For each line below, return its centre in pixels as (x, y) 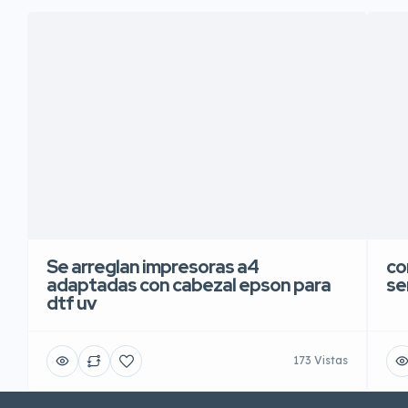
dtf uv (71, 303)
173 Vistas (321, 361)
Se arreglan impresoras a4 (153, 266)
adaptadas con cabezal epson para (189, 285)
